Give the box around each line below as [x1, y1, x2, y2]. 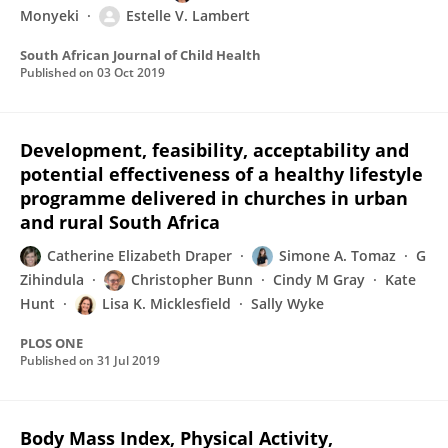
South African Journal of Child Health [20, 46, 261, 64]
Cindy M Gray [273, 270, 365, 289]
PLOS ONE [20, 334, 83, 352]
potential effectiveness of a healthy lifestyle [20, 162, 423, 186]
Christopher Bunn [131, 270, 253, 289]
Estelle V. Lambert [126, 6, 250, 25]
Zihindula [20, 270, 84, 289]
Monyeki [20, 6, 79, 25]
